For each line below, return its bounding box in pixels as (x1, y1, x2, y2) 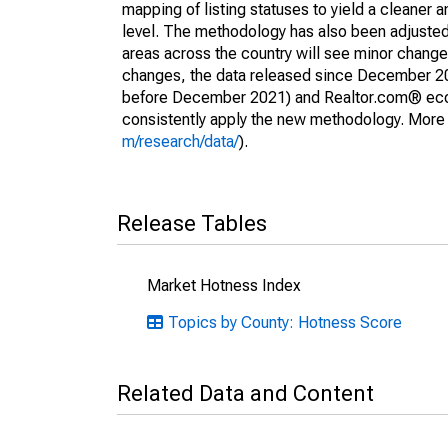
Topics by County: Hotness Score (168, 313, 402, 332)
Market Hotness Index (147, 276, 301, 295)
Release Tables (117, 211, 267, 236)
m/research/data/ (122, 132, 239, 151)
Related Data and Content (117, 381, 374, 406)
